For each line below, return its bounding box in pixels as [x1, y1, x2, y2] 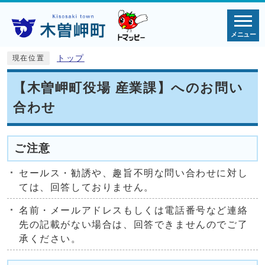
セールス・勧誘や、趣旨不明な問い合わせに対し [19, 167, 248, 178]
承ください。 [19, 233, 82, 244]
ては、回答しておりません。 [19, 182, 154, 192]
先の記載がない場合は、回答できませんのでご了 [19, 219, 248, 230]
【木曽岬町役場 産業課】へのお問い [13, 80, 244, 95]
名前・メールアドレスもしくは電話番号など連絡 [19, 205, 248, 215]
